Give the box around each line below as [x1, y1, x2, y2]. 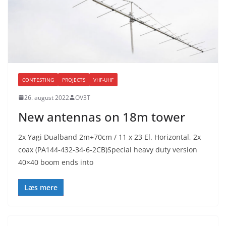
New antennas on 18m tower [18, 108, 185, 125]
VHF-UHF [93, 76, 114, 83]
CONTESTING [22, 76, 54, 83]
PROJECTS [62, 76, 85, 83]
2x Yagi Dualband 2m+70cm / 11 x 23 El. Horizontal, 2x [18, 132, 201, 142]
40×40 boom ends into [18, 157, 93, 167]
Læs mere [24, 182, 58, 192]
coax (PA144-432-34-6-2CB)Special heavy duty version [18, 144, 197, 154]
